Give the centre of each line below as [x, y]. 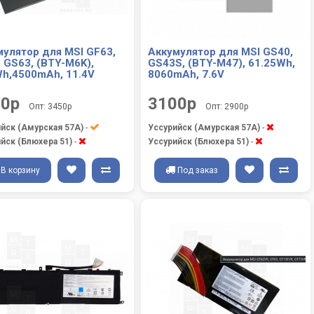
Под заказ [197, 170]
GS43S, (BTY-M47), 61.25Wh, [221, 63]
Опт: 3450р [50, 107]
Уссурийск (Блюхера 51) [198, 142]
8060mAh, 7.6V [186, 74]
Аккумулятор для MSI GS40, [220, 52]
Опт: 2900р [227, 107]
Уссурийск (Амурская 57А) [204, 128]
